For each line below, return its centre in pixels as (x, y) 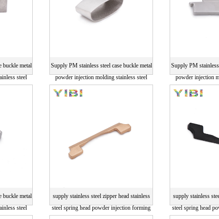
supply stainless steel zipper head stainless (101, 196)
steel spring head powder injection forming (101, 208)
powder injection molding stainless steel (101, 77)
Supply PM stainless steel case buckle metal (101, 66)
